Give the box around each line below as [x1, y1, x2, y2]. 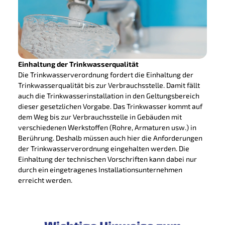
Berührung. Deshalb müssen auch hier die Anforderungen [18, 133, 202, 142]
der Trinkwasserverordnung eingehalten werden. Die [18, 144, 189, 153]
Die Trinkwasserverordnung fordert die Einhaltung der [18, 70, 193, 79]
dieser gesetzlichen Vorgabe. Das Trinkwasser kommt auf [18, 101, 202, 110]
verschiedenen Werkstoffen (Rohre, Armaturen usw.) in [18, 123, 196, 132]
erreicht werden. [18, 175, 72, 184]
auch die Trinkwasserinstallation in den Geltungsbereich [18, 91, 199, 100]
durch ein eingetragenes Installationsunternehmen [18, 165, 182, 174]
